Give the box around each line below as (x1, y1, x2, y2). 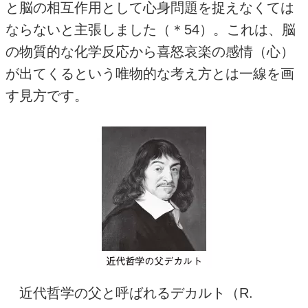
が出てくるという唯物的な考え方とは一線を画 (5, 66, 294, 81)
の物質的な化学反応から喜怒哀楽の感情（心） (5, 44, 294, 59)
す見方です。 (5, 88, 88, 103)
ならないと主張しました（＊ (5, 22, 184, 37)
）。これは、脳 (199, 22, 296, 37)
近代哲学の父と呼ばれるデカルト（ (5, 285, 239, 300)
